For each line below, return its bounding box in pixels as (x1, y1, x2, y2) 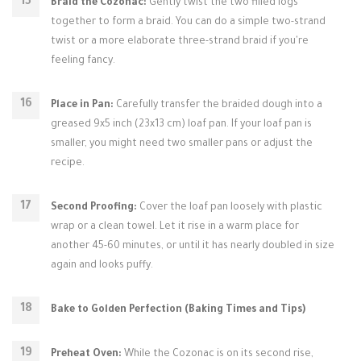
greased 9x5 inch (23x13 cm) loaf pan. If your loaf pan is (51, 119, 312, 131)
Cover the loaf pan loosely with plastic (137, 202, 322, 214)
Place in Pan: (51, 100, 114, 111)
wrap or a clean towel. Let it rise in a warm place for (51, 222, 299, 233)
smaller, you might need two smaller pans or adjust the (51, 139, 313, 150)
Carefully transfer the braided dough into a (114, 100, 322, 111)
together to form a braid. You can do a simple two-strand (51, 17, 326, 28)
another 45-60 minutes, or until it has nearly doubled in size (51, 241, 334, 252)
